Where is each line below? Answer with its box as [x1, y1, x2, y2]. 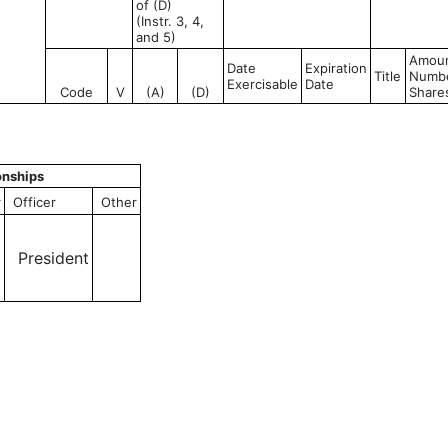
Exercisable [227, 76, 298, 92]
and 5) [136, 29, 176, 45]
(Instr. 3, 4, [136, 13, 204, 29]
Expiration [305, 60, 367, 76]
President [8, 248, 89, 268]
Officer [13, 194, 56, 210]
